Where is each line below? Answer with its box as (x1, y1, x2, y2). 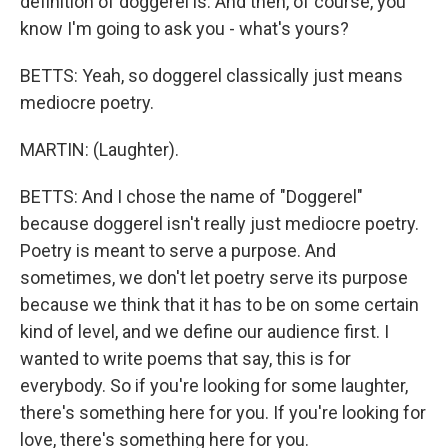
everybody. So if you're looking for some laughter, (20, 375, 408, 396)
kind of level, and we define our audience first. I (20, 321, 389, 342)
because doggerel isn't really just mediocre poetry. (20, 213, 419, 234)
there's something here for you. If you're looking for (20, 402, 426, 423)
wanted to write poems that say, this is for (20, 348, 351, 369)
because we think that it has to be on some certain (20, 294, 419, 315)
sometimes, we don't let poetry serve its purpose (20, 267, 408, 288)
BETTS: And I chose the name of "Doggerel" (20, 186, 363, 207)
